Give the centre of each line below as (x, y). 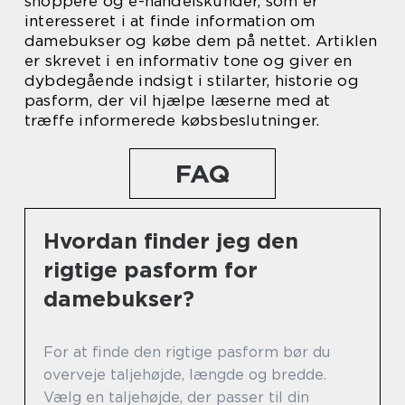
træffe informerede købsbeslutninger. (172, 121)
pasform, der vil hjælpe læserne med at (178, 101)
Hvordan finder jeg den (171, 241)
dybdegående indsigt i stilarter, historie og (192, 81)
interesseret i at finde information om (170, 21)
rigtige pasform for (151, 270)
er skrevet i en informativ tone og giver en (188, 61)
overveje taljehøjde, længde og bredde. (185, 375)
